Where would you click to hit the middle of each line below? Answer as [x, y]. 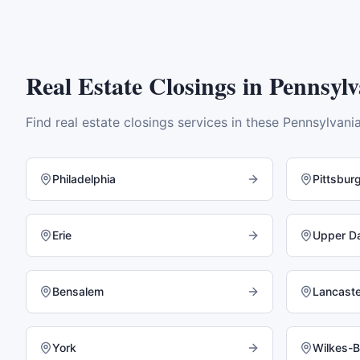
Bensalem [78, 291]
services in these [228, 122]
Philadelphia [84, 179]
